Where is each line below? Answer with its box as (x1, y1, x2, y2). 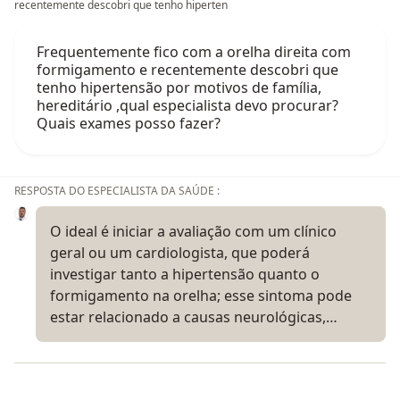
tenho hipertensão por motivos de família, (37, 77, 321, 97)
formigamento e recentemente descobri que (37, 59, 338, 79)
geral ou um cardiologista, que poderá (50, 242, 310, 262)
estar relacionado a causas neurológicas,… (50, 306, 337, 327)
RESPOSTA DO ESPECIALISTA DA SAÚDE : (14, 182, 220, 198)
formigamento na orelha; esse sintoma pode (50, 285, 352, 305)
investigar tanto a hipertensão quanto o (50, 263, 320, 284)
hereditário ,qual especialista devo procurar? (37, 95, 338, 115)
